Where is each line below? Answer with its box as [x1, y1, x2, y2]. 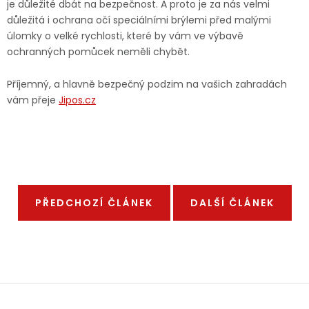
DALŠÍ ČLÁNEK [190, 196, 275, 210]
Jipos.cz [59, 93, 96, 107]
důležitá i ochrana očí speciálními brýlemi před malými [7, 13, 271, 27]
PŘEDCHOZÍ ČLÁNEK [34, 196, 153, 210]
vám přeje [7, 93, 59, 107]
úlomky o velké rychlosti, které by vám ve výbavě [7, 29, 243, 43]
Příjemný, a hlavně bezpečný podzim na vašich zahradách [7, 77, 287, 91]
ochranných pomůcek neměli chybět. [7, 45, 190, 59]
